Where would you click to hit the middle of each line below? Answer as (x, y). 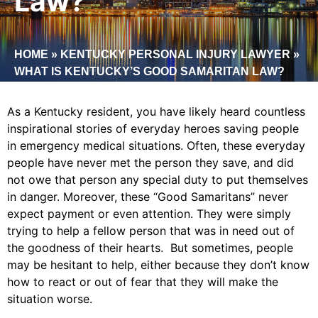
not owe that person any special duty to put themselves (158, 180)
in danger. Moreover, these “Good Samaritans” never (148, 197)
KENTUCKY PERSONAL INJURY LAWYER (175, 55)
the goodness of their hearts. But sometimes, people (150, 248)
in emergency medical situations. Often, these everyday (156, 146)
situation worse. (50, 299)
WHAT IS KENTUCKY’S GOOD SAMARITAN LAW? (149, 72)
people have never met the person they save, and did (150, 163)
